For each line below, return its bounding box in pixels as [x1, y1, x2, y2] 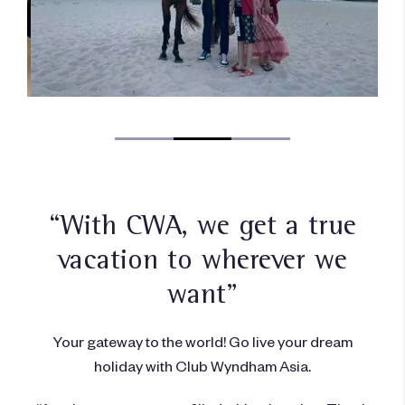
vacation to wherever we [58, 242, 347, 276]
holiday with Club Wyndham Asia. [94, 356, 311, 374]
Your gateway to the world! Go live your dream [52, 332, 353, 350]
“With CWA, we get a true [49, 208, 356, 241]
